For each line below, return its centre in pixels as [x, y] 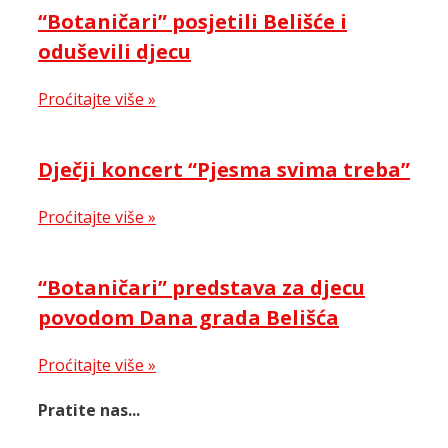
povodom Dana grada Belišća [188, 317]
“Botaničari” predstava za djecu [201, 287]
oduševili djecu [114, 51]
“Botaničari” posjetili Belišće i [192, 21]
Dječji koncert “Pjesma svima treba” [224, 169]
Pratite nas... [89, 410]
